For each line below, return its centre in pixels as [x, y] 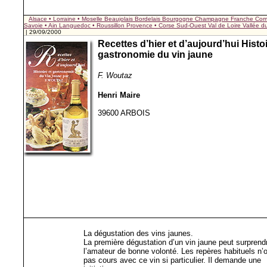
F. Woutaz [115, 75]
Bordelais [148, 19]
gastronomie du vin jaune [155, 55]
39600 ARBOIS [124, 113]
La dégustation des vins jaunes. [138, 233]
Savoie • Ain [41, 25]
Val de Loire [225, 25]
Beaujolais [119, 19]
